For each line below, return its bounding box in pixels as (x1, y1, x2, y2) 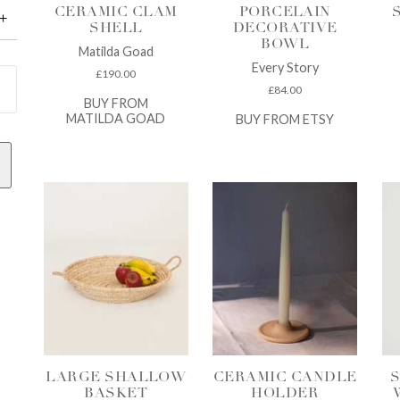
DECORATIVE (232, 21, 337, 37)
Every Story (251, 60, 319, 76)
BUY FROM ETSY (236, 111, 335, 127)
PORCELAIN (238, 5, 331, 21)
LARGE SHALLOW (46, 371, 187, 385)
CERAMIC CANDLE (212, 371, 357, 385)
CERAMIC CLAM (54, 5, 178, 21)
